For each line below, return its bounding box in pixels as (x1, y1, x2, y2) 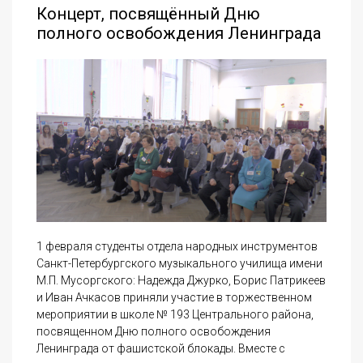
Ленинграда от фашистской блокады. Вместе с (36, 342, 285, 356)
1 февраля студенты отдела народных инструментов (36, 240, 318, 254)
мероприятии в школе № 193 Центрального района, (36, 308, 314, 322)
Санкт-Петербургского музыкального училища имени (36, 257, 322, 271)
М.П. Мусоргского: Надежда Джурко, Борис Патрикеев (36, 274, 326, 288)
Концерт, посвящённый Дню (36, 4, 260, 23)
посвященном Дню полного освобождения (36, 325, 271, 339)
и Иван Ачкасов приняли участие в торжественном (36, 291, 312, 305)
